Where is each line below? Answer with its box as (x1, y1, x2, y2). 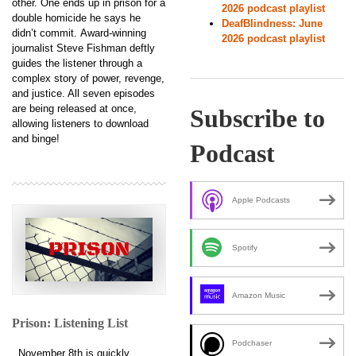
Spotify (232, 243, 257, 253)
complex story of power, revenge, (12, 72, 164, 84)
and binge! (12, 132, 60, 145)
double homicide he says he (12, 11, 141, 24)
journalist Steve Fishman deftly (12, 41, 155, 54)
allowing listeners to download (12, 117, 149, 130)
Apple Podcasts (232, 195, 290, 205)
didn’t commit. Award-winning (12, 26, 146, 39)
